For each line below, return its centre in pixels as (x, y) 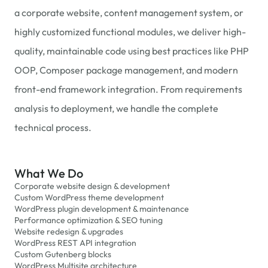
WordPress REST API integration (75, 243)
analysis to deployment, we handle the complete (116, 108)
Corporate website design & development (92, 186)
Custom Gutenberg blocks (63, 254)
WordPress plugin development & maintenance (102, 209)
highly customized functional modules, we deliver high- (130, 32)
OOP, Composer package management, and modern (126, 70)
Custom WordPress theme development (89, 197)
